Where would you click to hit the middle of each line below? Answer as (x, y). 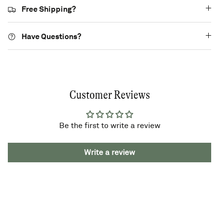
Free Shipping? (49, 9)
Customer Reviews (109, 95)
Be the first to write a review (109, 125)
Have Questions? (51, 36)
